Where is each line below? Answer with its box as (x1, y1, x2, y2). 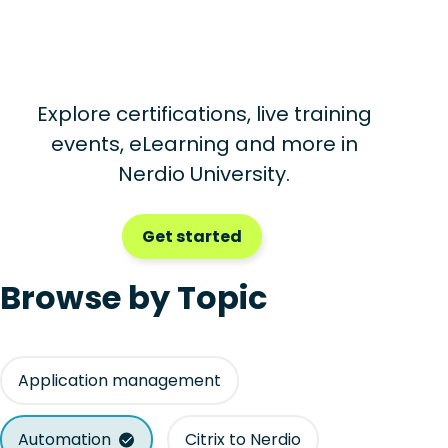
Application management (18, 369, 221, 392)
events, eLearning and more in (50, 130, 358, 158)
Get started (142, 225, 242, 248)
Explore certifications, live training (36, 100, 372, 128)
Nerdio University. (118, 160, 290, 188)
